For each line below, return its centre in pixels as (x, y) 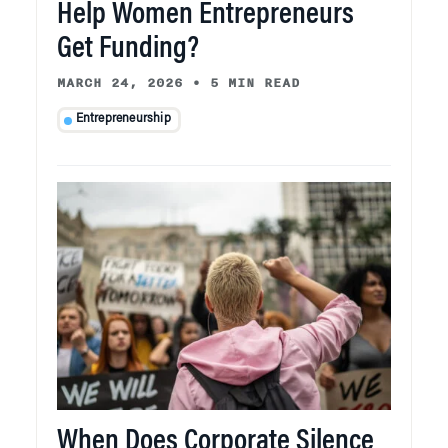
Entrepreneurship (123, 119)
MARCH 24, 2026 (120, 82)
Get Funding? (128, 49)
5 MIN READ (255, 82)
